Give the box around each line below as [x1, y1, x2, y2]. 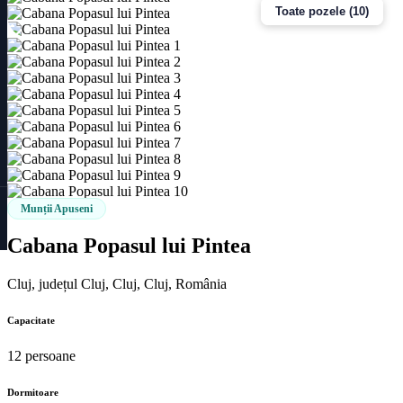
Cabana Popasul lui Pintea [7, 233, 251, 257]
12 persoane [7, 347, 76, 363]
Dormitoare [7, 386, 58, 398]
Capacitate [7, 314, 55, 326]
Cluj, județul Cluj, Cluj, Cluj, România [7, 275, 227, 291]
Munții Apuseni [21, 201, 93, 215]
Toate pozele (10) [275, 4, 369, 18]
